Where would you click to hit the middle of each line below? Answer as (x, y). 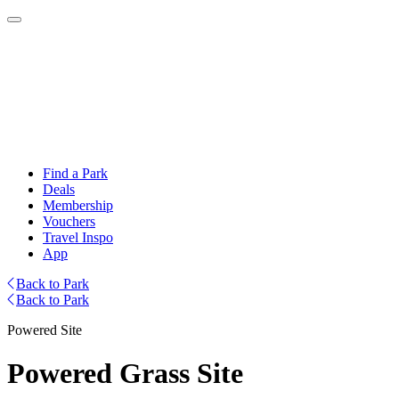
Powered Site (45, 330)
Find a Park (75, 173)
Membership (78, 205)
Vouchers (69, 221)
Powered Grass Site (125, 374)
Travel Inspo (78, 237)
